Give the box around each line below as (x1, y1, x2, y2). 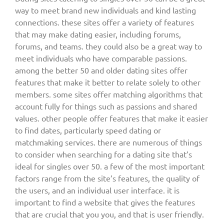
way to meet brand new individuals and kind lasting (15, 5, 196, 15)
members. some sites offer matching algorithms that (15, 89, 202, 99)
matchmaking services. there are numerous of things (15, 137, 202, 147)
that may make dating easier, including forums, (15, 29, 181, 39)
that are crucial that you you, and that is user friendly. (15, 209, 204, 219)
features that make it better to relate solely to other (15, 77, 200, 87)
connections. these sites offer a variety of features (15, 17, 194, 27)
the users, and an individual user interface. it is (15, 185, 179, 195)
